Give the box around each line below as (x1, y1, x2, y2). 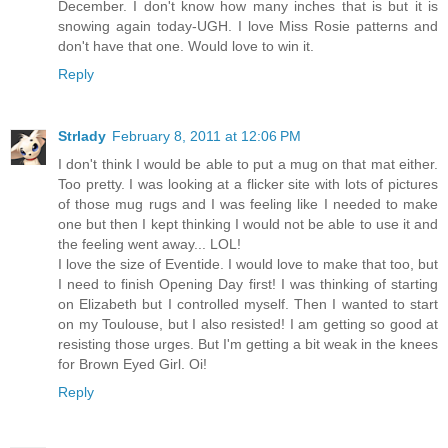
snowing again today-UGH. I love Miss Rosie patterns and (58, 17, 438, 34)
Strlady (58, 127, 106, 144)
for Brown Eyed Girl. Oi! (58, 355, 207, 372)
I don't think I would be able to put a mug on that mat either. (58, 155, 438, 172)
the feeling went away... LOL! (58, 235, 241, 252)
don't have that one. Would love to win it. (58, 37, 314, 54)
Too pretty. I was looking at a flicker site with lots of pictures (58, 175, 438, 192)
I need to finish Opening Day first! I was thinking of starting (58, 275, 438, 292)
